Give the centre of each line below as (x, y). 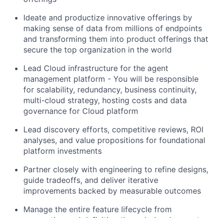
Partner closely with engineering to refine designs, (116, 169)
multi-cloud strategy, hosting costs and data (105, 100)
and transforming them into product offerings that (116, 39)
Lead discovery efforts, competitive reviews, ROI (113, 129)
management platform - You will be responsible (111, 79)
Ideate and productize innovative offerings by (108, 17)
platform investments (63, 151)
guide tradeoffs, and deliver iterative (91, 180)
